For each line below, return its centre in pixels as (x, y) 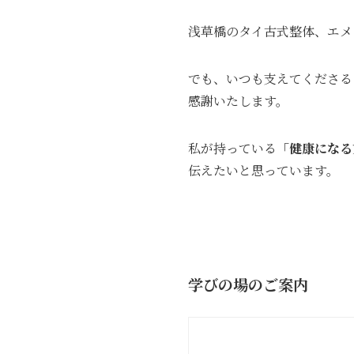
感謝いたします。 (238, 100)
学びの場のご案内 (248, 284)
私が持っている (232, 148)
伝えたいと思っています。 (264, 170)
